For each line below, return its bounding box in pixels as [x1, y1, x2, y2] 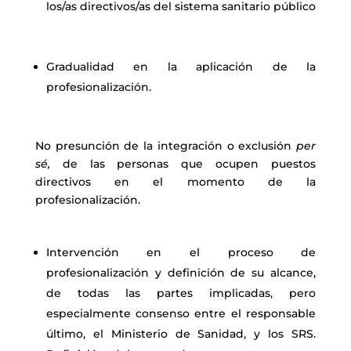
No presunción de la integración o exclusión [34, 139, 297, 153]
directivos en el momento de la [34, 175, 317, 189]
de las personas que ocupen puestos [49, 157, 317, 171]
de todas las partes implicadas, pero [45, 286, 317, 300]
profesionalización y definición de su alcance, [45, 266, 317, 280]
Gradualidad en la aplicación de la [45, 60, 317, 74]
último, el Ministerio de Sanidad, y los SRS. [45, 327, 317, 341]
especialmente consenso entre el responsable [45, 306, 317, 320]
